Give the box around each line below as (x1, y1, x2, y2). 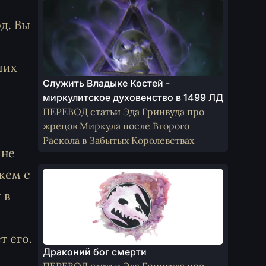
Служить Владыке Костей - (43, 77, 170, 89)
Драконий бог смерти (43, 246, 147, 258)
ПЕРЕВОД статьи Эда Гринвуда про (43, 106, 204, 118)
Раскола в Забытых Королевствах (43, 134, 194, 146)
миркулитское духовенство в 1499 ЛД (43, 91, 223, 103)
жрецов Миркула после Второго (43, 120, 189, 132)
